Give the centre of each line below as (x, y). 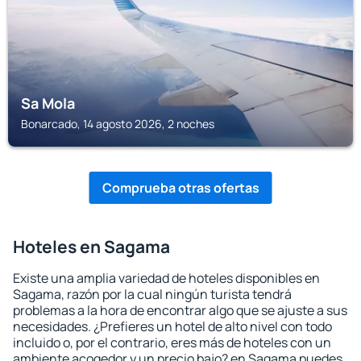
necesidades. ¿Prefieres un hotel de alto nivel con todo (172, 326)
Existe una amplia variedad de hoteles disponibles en (166, 278)
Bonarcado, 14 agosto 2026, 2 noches (118, 124)
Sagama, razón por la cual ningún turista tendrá (152, 294)
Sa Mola (48, 103)
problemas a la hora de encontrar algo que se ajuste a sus (180, 310)
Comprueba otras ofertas (180, 188)
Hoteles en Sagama (91, 247)
